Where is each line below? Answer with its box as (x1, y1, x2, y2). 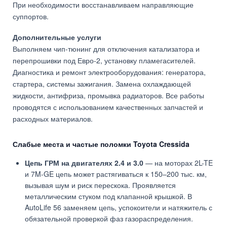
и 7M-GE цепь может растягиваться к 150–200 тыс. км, (25, 169, 207, 179)
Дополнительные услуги (13, 32, 101, 43)
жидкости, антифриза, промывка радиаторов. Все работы (13, 90, 204, 101)
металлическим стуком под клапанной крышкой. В (25, 191, 192, 202)
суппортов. (13, 11, 49, 22)
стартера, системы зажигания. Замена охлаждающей (13, 79, 191, 89)
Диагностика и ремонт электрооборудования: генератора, (13, 67, 206, 78)
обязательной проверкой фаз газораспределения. (25, 213, 193, 224)
